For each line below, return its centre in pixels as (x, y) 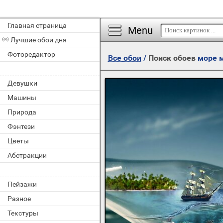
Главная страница (37, 25)
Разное (19, 199)
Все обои (124, 58)
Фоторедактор (31, 54)
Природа (22, 112)
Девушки (22, 83)
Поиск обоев (173, 58)
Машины (22, 98)
